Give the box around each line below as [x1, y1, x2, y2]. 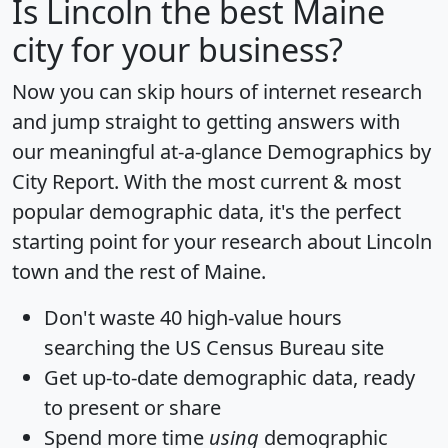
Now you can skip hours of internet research [12, 77, 422, 105]
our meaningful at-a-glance [12, 137, 267, 165]
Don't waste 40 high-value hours [44, 303, 342, 331]
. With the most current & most [114, 167, 401, 195]
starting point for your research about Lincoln [12, 227, 432, 255]
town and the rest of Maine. [12, 257, 266, 285]
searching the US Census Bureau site [44, 333, 384, 361]
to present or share [44, 393, 221, 421]
